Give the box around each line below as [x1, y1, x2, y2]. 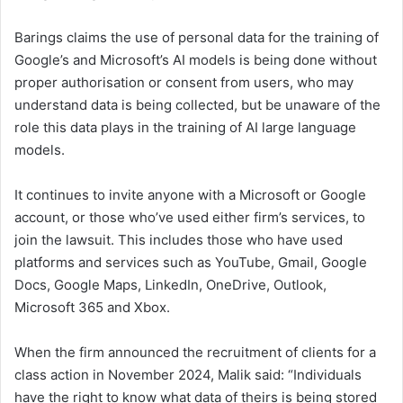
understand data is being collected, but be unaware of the [14, 95, 381, 113]
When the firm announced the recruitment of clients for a [14, 343, 376, 361]
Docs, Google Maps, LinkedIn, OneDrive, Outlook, [14, 275, 327, 293]
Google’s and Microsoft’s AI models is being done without [14, 50, 377, 68]
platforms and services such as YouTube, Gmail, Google [14, 253, 367, 271]
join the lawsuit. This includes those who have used [14, 230, 343, 248]
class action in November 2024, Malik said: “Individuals [14, 365, 362, 383]
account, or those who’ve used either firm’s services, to [14, 208, 365, 226]
